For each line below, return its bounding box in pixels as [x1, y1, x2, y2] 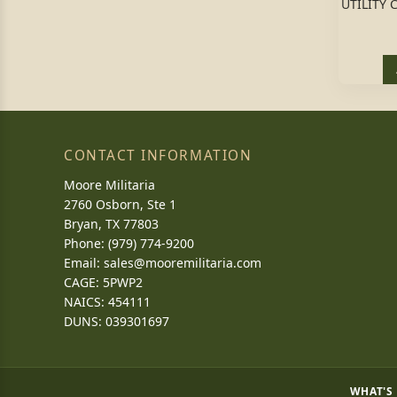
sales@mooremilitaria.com [104, 254, 261, 271]
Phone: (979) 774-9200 [64, 235, 194, 252]
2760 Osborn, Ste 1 [64, 196, 176, 213]
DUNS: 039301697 [64, 313, 169, 330]
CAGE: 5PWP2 [64, 274, 143, 291]
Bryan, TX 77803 [64, 215, 159, 232]
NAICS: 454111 [64, 293, 151, 310]
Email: [64, 254, 104, 271]
